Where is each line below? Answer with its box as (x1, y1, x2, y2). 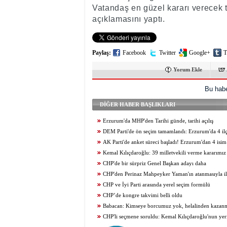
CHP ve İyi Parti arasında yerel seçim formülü (103, 182, 210, 187)
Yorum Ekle (173, 66, 202, 72)
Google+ (189, 49, 210, 56)
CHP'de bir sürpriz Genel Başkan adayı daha (103, 161, 206, 166)
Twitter (159, 49, 176, 56)
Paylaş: (92, 49, 111, 56)
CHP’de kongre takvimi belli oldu (103, 193, 182, 198)
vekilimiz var (92, 214, 123, 219)
